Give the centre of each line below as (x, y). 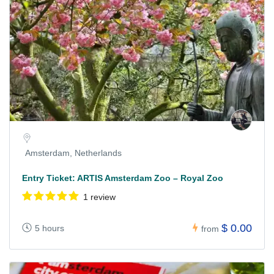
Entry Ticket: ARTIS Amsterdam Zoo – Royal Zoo (123, 178)
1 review (99, 197)
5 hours (50, 228)
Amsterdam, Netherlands (73, 153)
